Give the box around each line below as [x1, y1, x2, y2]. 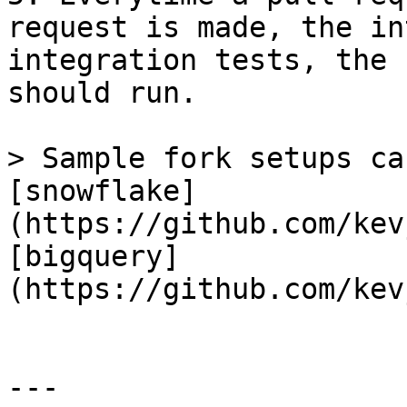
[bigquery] [7, 240, 180, 273]
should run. [7, 76, 197, 109]
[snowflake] [7, 174, 197, 207]
